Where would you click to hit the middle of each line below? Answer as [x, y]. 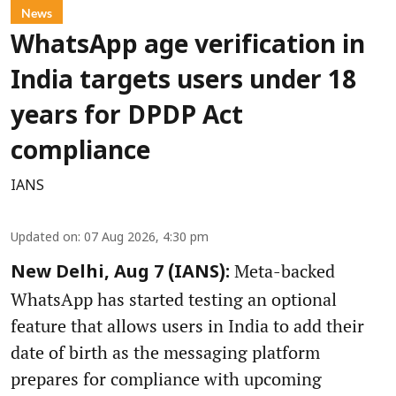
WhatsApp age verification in [188, 46]
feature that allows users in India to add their [187, 325]
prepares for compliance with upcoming [166, 378]
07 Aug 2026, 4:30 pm [146, 238]
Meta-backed [282, 270]
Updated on [44, 238]
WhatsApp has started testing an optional [174, 299]
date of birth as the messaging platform [165, 352]
